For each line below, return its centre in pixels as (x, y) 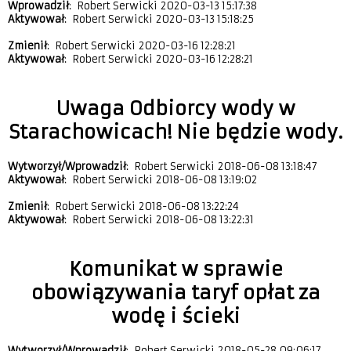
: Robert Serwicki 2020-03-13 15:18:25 (159, 20)
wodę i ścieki (175, 317)
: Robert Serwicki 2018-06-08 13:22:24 (143, 207)
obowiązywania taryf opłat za (175, 293)
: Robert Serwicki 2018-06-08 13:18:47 (221, 167)
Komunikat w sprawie (175, 270)
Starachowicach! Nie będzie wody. (175, 133)
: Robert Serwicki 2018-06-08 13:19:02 (161, 180)
